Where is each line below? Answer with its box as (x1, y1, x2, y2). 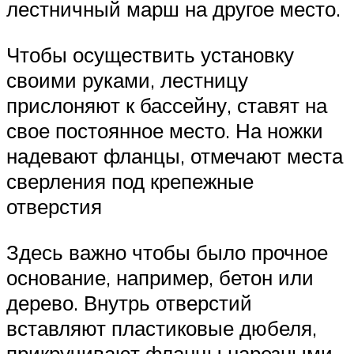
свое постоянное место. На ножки (6, 118, 323, 144)
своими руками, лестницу (6, 67, 248, 93)
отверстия (6, 194, 102, 220)
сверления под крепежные (6, 168, 254, 194)
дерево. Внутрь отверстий (6, 289, 252, 315)
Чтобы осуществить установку (6, 42, 294, 68)
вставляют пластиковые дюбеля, (6, 314, 317, 341)
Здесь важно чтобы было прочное (6, 239, 328, 265)
